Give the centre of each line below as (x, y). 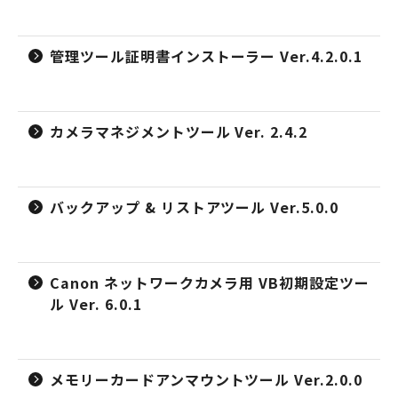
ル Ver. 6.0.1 (96, 304)
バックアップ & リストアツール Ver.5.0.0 (194, 207)
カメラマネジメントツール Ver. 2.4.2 (179, 131)
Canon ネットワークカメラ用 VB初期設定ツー (210, 283)
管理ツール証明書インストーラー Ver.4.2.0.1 (206, 56)
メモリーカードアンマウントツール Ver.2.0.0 (206, 379)
